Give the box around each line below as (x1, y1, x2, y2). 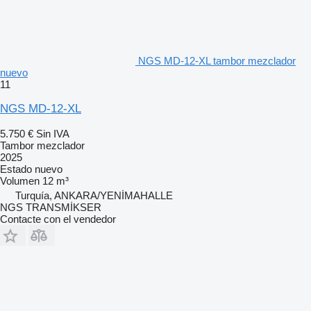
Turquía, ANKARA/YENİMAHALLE (15, 189, 173, 201)
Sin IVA (36, 127, 69, 140)
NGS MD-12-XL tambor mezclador (138, 54, 296, 67)
